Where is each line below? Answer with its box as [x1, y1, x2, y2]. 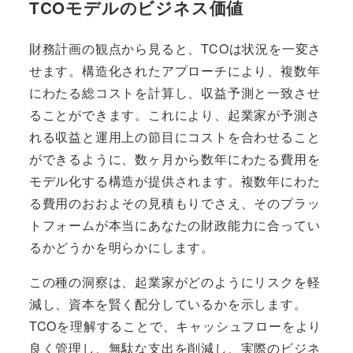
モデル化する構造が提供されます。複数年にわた [28, 172, 321, 191]
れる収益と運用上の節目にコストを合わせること [28, 128, 321, 147]
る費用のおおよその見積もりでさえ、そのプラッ [28, 194, 321, 213]
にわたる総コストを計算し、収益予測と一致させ [28, 84, 321, 102]
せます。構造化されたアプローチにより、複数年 [28, 61, 321, 80]
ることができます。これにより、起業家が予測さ [28, 106, 321, 124]
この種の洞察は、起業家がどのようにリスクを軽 [28, 273, 321, 292]
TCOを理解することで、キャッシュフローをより [28, 317, 322, 336]
